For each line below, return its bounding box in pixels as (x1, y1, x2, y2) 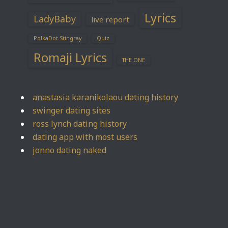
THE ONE (122, 56, 145, 64)
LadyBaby (34, 13, 76, 25)
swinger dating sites (33, 105, 110, 116)
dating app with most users (33, 131, 137, 142)
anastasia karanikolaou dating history (33, 92, 178, 103)
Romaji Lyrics (34, 49, 107, 66)
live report (91, 14, 129, 24)
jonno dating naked (33, 145, 106, 156)
